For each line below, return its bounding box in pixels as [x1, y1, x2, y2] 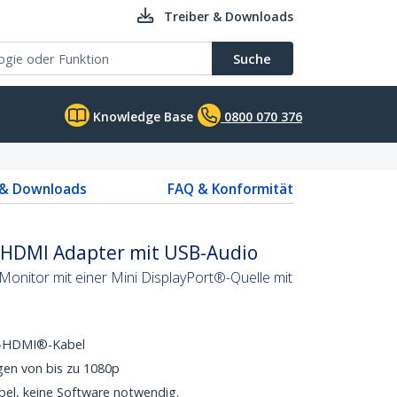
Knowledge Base [90, 108, 193, 125]
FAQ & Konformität [167, 179, 293, 198]
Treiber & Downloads [164, 8, 293, 25]
